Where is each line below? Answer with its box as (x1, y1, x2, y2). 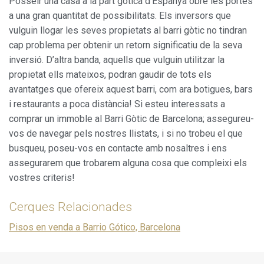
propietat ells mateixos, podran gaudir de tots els (9, 68, 212, 80)
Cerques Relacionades (9, 199, 132, 214)
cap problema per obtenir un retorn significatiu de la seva (9, 39, 242, 51)
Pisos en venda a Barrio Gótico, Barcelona (9, 221, 180, 233)
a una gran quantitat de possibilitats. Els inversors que (9, 9, 231, 21)
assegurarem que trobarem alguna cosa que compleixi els (9, 157, 247, 169)
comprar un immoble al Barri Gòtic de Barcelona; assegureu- (9, 113, 254, 124)
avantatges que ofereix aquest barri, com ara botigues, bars (9, 83, 253, 95)
